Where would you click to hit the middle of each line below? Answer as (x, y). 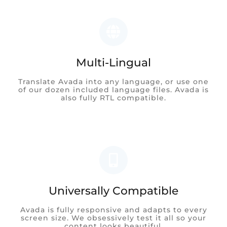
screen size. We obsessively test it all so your (113, 218)
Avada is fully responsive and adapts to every (113, 210)
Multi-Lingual (113, 62)
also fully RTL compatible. (113, 98)
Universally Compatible (113, 190)
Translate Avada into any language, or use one (113, 81)
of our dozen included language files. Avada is (113, 89)
